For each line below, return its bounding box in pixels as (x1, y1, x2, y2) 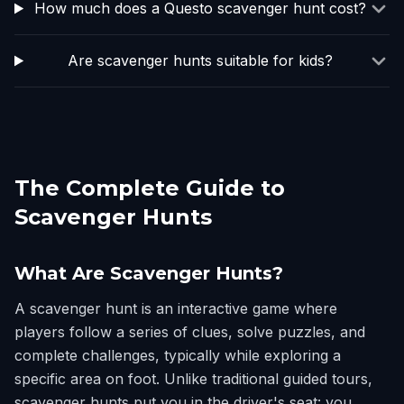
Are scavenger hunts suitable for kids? (67, 51, 333, 69)
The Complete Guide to (14, 175, 285, 201)
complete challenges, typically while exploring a (14, 346, 341, 364)
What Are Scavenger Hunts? (14, 262, 283, 284)
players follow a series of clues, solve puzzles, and (14, 323, 365, 341)
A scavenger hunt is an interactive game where (14, 299, 337, 317)
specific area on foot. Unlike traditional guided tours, (14, 370, 372, 388)
